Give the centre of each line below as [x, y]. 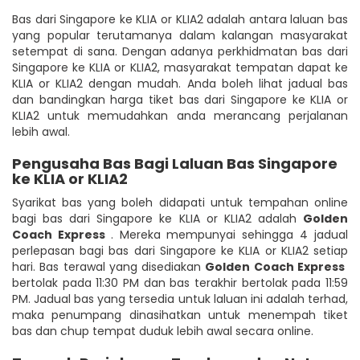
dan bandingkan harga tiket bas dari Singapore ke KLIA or [180, 99]
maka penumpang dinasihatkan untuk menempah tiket [180, 315]
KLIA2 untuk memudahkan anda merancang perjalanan [180, 115]
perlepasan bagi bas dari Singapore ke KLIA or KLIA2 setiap [180, 250]
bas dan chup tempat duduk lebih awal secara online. [163, 331]
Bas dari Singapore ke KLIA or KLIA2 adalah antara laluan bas [180, 19]
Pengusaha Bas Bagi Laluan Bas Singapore [175, 163]
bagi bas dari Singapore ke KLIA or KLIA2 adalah [157, 218]
